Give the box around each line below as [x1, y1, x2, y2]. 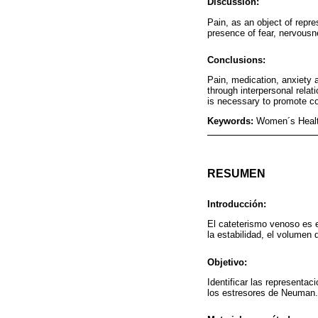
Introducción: [207, 199, 266, 210]
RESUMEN [207, 168, 265, 180]
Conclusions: [207, 54, 265, 65]
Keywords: [207, 115, 256, 126]
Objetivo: [207, 256, 247, 268]
